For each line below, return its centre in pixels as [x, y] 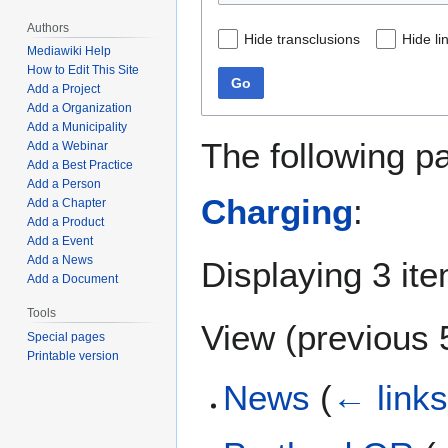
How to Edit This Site [83, 70]
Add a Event [60, 241]
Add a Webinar [68, 146]
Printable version [73, 356]
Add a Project [64, 89]
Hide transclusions [302, 38]
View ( [249, 337]
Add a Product [66, 222]
